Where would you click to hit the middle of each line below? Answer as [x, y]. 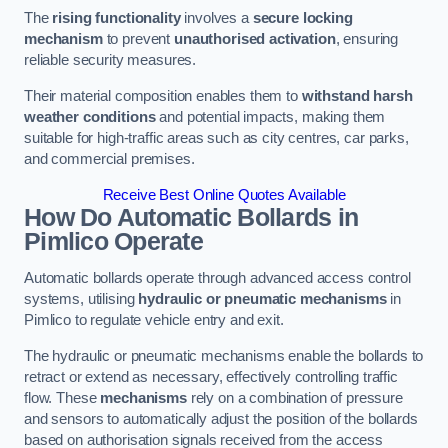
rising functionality [116, 18]
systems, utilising [81, 299]
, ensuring [367, 39]
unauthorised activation [254, 39]
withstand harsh [357, 95]
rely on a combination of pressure [294, 397]
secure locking [302, 18]
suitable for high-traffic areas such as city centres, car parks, [216, 137]
